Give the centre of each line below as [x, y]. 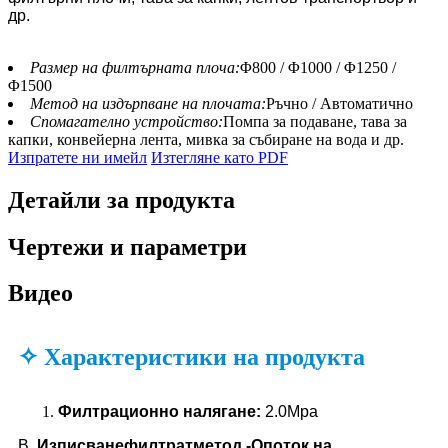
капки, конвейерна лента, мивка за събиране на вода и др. [206, 139]
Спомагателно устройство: [126, 121]
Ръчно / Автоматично [339, 103]
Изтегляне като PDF [219, 157]
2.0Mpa [291, 412]
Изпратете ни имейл [77, 157]
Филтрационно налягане [157, 412]
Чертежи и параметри [127, 246]
